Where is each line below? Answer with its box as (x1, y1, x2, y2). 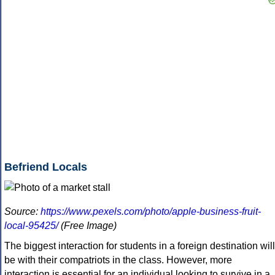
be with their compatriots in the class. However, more (4, 255, 232, 266)
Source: (4, 206, 41, 217)
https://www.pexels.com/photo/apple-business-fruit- (41, 206, 261, 217)
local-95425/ (4, 220, 58, 231)
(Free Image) (58, 220, 117, 231)
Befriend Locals (4, 161, 87, 174)
